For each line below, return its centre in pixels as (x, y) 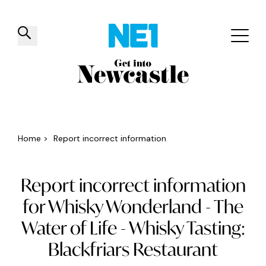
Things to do (60, 83)
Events (244, 83)
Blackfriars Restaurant (133, 249)
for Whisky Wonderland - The (133, 206)
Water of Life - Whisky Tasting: (133, 228)
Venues (131, 83)
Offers (188, 83)
